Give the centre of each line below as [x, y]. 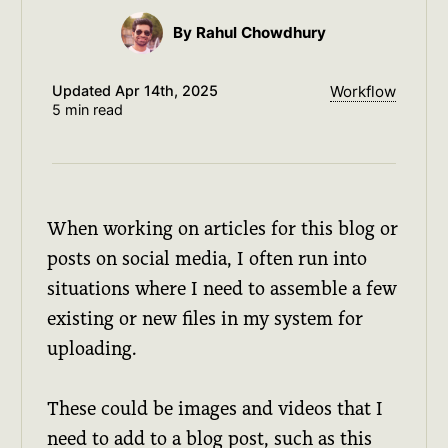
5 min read [87, 110]
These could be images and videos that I [215, 408]
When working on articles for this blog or [223, 228]
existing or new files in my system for [205, 318]
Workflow [363, 92]
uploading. [92, 348]
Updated [83, 90]
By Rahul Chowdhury [250, 33]
